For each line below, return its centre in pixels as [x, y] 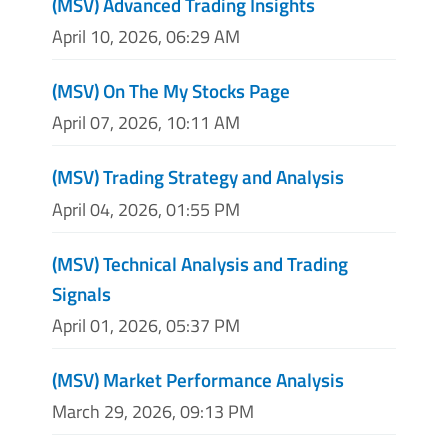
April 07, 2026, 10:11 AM [146, 123]
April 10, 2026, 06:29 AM [146, 37]
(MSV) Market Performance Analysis [198, 379]
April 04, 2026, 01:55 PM [146, 209]
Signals [81, 293]
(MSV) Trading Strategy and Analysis [198, 177]
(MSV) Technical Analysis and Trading [200, 263]
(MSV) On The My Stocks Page [171, 91]
